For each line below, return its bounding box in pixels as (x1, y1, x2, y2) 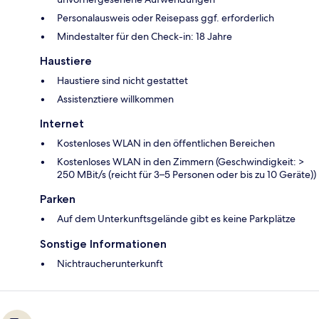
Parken (40, 192, 75, 206)
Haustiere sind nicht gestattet (57, 74, 188, 88)
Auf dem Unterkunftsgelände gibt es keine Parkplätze (57, 212, 296, 226)
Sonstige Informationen (40, 237, 167, 251)
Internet (40, 117, 84, 131)
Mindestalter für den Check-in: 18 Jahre (57, 30, 232, 43)
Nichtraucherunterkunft (57, 257, 163, 271)
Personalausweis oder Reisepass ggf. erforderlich (57, 11, 274, 25)
